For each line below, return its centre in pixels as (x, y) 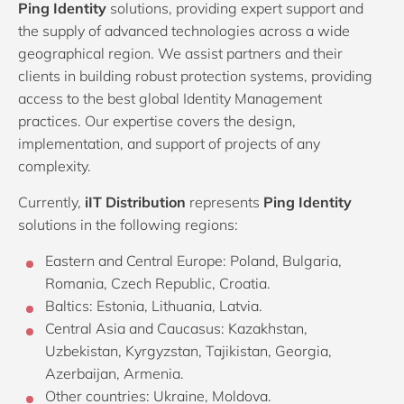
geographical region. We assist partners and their (180, 53)
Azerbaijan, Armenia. (115, 373)
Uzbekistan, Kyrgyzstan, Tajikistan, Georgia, (188, 351)
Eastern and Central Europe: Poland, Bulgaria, (193, 261)
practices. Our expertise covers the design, (157, 121)
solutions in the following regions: (128, 225)
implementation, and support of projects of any (169, 143)
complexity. (55, 166)
